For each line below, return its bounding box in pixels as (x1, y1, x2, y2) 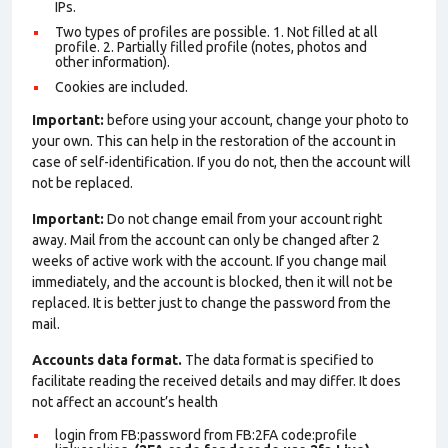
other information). (55, 54, 170, 70)
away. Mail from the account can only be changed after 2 (32, 232, 380, 248)
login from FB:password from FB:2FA (55, 427, 278, 443)
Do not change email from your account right (104, 211, 382, 227)
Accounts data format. (32, 352, 182, 368)
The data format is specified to (182, 352, 374, 368)
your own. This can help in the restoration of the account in (32, 133, 396, 149)
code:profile (281, 427, 357, 443)
